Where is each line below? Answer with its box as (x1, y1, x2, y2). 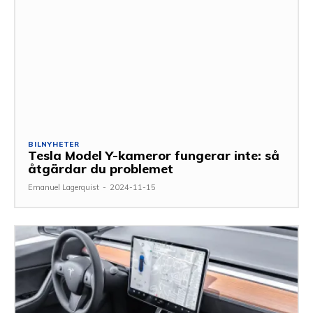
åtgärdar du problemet (28, 160, 173, 177)
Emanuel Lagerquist (28, 182, 99, 192)
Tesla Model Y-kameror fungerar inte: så (28, 147, 279, 163)
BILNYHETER (28, 139, 80, 149)
